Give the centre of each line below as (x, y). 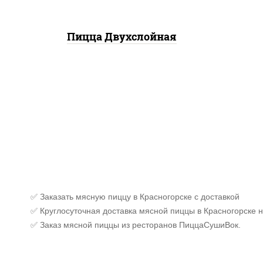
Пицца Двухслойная (122, 36)
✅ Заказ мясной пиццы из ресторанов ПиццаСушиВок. (136, 225)
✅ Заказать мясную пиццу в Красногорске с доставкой (135, 197)
